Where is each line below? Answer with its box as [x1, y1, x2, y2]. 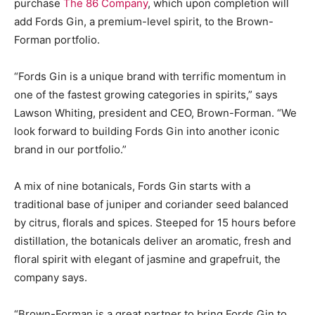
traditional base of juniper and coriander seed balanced [14, 197, 288, 211]
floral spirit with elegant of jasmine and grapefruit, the [14, 252, 281, 266]
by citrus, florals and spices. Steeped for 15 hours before [14, 215, 296, 229]
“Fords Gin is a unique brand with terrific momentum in [14, 69, 286, 83]
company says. [14, 270, 87, 284]
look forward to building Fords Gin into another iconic [14, 124, 279, 138]
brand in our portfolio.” [14, 142, 127, 156]
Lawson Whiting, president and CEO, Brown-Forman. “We [14, 105, 297, 120]
